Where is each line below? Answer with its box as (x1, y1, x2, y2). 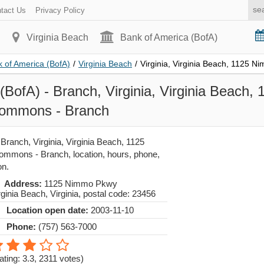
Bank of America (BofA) (120, 32, 218, 42)
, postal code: (78, 189, 132, 199)
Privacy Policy (35, 6, 85, 15)
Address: (4, 179, 42, 189)
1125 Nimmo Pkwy (42, 179, 117, 189)
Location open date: (6, 205, 88, 215)
